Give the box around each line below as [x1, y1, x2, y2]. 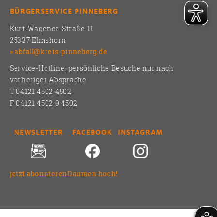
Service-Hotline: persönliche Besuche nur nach [10, 63, 174, 73]
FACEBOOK [72, 128, 113, 136]
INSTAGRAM [117, 128, 163, 136]
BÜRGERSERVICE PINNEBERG [10, 7, 118, 15]
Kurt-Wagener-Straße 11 [10, 23, 93, 33]
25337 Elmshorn [10, 35, 66, 45]
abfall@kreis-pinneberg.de [15, 46, 108, 56]
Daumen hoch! [67, 169, 118, 178]
